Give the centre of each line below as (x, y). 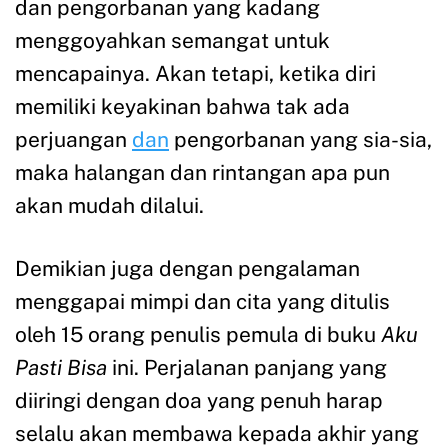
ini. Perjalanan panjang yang (247, 368)
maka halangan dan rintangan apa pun (202, 173)
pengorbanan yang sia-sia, (300, 140)
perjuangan (73, 140)
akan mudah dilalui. (109, 206)
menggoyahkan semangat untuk (172, 41)
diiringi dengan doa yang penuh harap (199, 401)
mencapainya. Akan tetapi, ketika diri (195, 74)
